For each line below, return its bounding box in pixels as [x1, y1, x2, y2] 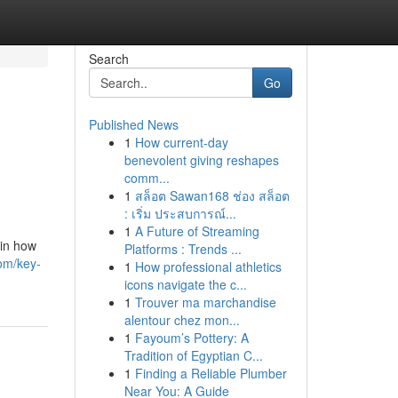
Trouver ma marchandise [134, 293, 276, 311]
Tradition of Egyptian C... [123, 346, 263, 364]
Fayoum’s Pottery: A [134, 329, 249, 346]
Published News [88, 115, 179, 133]
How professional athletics [134, 258, 282, 275]
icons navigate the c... [123, 275, 247, 293]
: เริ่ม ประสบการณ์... [123, 204, 236, 222]
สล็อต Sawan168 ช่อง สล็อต [134, 187, 290, 204]
